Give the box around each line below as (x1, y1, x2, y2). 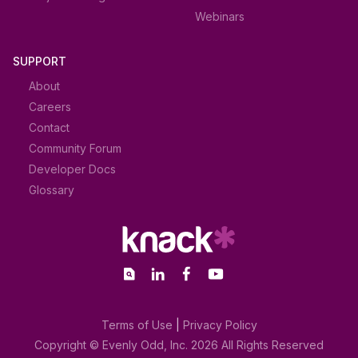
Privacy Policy (182, 318, 257, 332)
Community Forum (29, 141, 121, 156)
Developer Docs (29, 162, 116, 177)
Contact (29, 121, 70, 135)
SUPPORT (13, 54, 66, 69)
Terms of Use (101, 318, 173, 332)
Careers (29, 100, 71, 114)
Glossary (29, 183, 74, 197)
